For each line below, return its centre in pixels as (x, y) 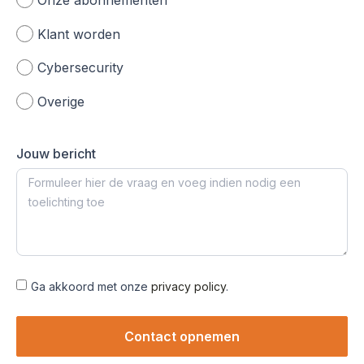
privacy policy (188, 286)
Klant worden (78, 34)
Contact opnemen (182, 337)
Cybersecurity (80, 67)
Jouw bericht (56, 153)
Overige (61, 101)
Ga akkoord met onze (91, 286)
